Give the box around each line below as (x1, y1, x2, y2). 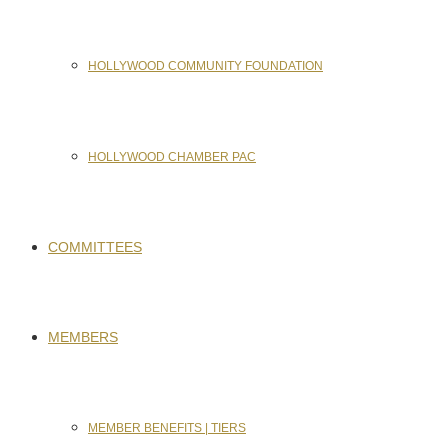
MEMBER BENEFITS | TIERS (88, 421, 246, 435)
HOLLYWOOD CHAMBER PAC (88, 150, 256, 164)
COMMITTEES (48, 239, 142, 255)
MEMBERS (48, 329, 118, 345)
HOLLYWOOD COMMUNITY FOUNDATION (88, 59, 323, 73)
